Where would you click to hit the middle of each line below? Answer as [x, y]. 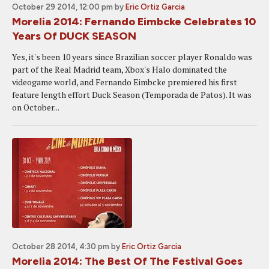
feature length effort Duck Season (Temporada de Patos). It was [132, 95]
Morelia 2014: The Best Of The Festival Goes [127, 261]
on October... [36, 107]
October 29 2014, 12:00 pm [62, 7]
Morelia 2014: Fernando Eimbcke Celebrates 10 [134, 22]
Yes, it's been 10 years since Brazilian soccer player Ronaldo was [132, 57]
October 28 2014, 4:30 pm [61, 246]
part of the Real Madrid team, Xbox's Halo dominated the [119, 69]
